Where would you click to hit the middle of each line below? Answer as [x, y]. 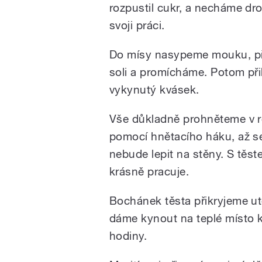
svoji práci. [137, 25]
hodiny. [128, 236]
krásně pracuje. [149, 172]
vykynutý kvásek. [154, 90]
